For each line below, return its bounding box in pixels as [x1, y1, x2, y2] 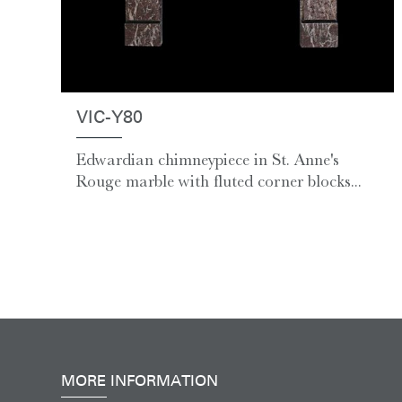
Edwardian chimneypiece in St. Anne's [76, 150, 339, 170]
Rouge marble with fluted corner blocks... [76, 171, 362, 192]
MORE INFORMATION [61, 373, 218, 389]
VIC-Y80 [76, 109, 143, 128]
